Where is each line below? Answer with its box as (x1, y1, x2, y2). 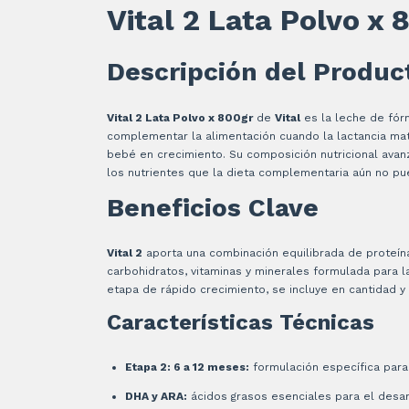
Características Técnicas (107, 309, 374, 335)
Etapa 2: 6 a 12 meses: (125, 360, 249, 373)
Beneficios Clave (107, 192, 319, 223)
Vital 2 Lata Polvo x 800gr (107, 110, 253, 124)
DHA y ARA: (125, 389, 187, 403)
